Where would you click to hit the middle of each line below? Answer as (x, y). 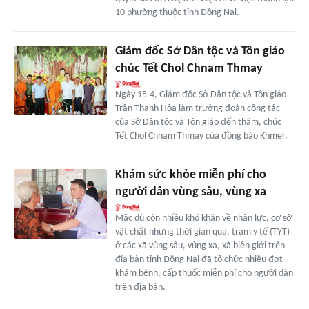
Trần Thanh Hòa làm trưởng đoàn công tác (197, 109)
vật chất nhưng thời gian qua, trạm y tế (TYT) (202, 232)
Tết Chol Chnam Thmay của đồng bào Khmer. (201, 137)
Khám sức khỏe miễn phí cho (190, 175)
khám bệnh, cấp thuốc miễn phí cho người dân (204, 274)
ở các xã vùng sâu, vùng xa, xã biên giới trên (200, 246)
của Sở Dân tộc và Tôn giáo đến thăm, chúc (198, 123)
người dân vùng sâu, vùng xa (190, 192)
